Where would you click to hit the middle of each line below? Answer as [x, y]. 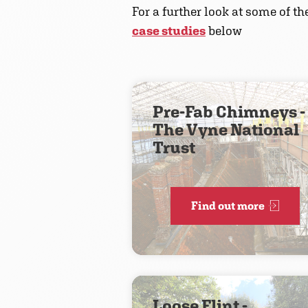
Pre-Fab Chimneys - [229, 111]
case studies [169, 30]
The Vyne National [225, 129]
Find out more [228, 206]
